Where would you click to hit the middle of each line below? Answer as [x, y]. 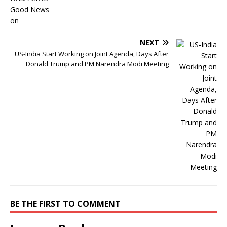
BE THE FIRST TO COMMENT [65, 204]
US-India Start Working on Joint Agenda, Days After [92, 54]
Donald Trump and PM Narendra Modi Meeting [97, 64]
